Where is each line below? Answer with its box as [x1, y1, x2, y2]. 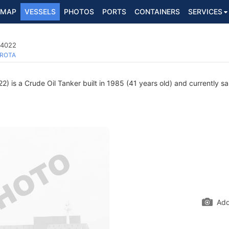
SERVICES [188, 7, 222, 16]
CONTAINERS [134, 7, 180, 16]
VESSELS [25, 7, 56, 16]
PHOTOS [64, 7, 94, 16]
